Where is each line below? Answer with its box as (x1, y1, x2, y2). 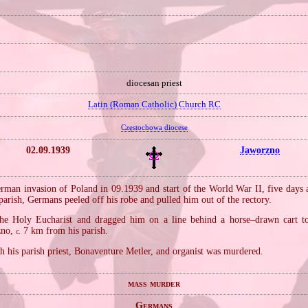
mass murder (128, 278, 180, 289)
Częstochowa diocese (120, 123, 188, 132)
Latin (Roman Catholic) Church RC (87, 100, 221, 110)
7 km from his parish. (21, 225, 109, 236)
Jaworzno (239, 144, 280, 155)
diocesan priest (126, 78, 182, 88)
